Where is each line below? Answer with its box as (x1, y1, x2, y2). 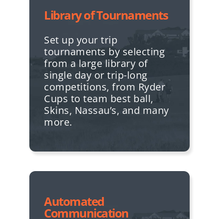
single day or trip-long (44, 68, 148, 82)
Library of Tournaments (44, 6, 168, 23)
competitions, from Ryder (44, 80, 165, 93)
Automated (44, 193, 104, 209)
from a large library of (44, 56, 148, 70)
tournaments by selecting (44, 44, 165, 58)
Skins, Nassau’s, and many (44, 103, 169, 117)
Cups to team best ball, (44, 91, 153, 105)
